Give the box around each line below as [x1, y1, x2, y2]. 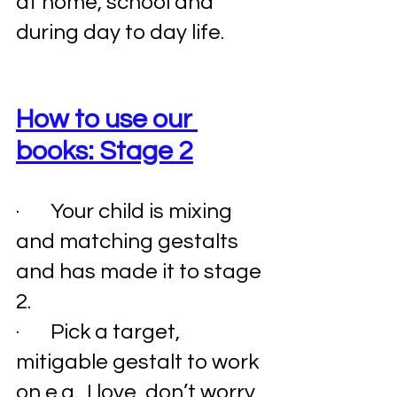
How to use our [16, 105, 198, 134]
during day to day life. [16, 21, 229, 44]
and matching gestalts [16, 230, 243, 253]
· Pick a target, [16, 321, 184, 344]
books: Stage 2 [16, 137, 193, 166]
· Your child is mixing [16, 200, 237, 223]
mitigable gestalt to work [16, 351, 263, 374]
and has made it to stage [16, 261, 266, 284]
